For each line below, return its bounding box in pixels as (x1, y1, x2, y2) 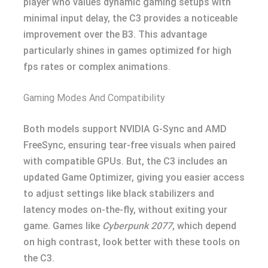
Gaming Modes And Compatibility (23, 92, 165, 103)
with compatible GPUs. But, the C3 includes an (23, 156, 227, 167)
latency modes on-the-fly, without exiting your (23, 204, 227, 215)
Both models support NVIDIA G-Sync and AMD (23, 123, 227, 135)
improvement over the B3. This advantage (23, 29, 207, 40)
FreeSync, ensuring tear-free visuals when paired (23, 139, 236, 151)
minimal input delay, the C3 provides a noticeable (23, 13, 237, 24)
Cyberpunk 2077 (102, 220, 172, 232)
